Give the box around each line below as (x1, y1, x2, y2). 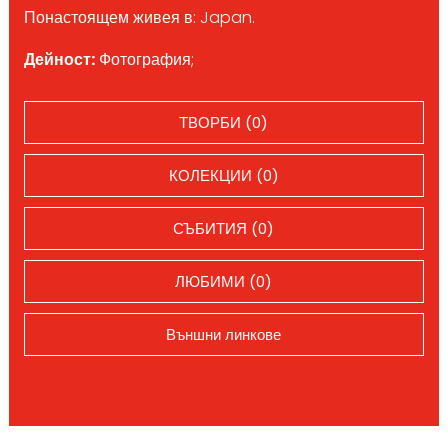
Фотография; (94, 47, 194, 71)
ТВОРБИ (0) (179, 111, 269, 133)
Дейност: (23, 47, 95, 71)
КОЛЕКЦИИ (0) (168, 164, 279, 186)
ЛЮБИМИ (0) (175, 270, 273, 292)
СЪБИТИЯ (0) (173, 217, 275, 239)
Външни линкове (166, 323, 282, 345)
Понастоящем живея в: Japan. (23, 5, 255, 29)
